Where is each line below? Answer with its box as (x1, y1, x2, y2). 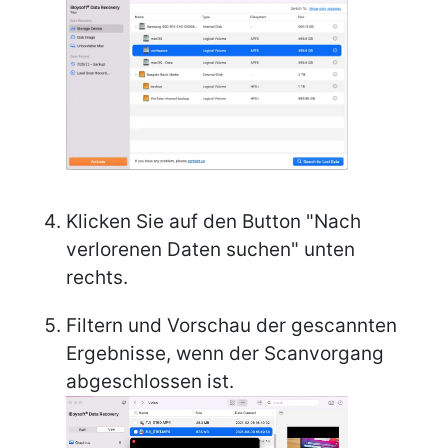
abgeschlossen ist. (66, 369, 234, 393)
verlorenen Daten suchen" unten (66, 237, 355, 261)
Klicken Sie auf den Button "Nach (66, 209, 361, 233)
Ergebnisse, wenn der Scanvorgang (66, 341, 384, 365)
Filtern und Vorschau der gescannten (66, 313, 397, 337)
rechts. (66, 265, 128, 289)
